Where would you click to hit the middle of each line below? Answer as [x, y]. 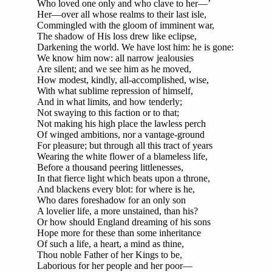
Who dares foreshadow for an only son [111, 200]
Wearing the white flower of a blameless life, [122, 156]
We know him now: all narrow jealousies [115, 58]
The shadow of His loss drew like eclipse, [117, 36]
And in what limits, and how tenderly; [110, 101]
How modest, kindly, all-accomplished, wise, [123, 80]
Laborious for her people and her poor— [115, 265]
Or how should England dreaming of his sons [124, 222]
